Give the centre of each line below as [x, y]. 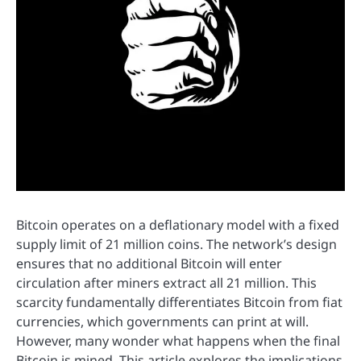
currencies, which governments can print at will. [162, 322]
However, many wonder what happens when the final [178, 341]
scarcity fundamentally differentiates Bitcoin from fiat [179, 302]
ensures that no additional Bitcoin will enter [149, 263]
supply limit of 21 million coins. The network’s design [176, 244]
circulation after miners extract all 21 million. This [166, 283]
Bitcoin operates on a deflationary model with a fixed [178, 225]
